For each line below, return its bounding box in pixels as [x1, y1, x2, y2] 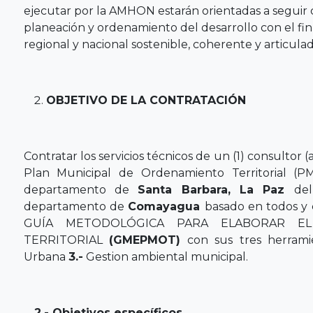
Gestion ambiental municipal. [82, 249, 248, 263]
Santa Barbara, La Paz [138, 182, 294, 196]
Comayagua [128, 199, 205, 213]
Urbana [23, 249, 68, 263]
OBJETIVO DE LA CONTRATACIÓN [45, 93, 246, 107]
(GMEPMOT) [109, 233, 181, 247]
